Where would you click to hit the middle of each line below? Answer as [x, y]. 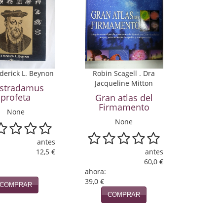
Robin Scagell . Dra [124, 73]
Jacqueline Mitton [124, 83]
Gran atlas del [124, 97]
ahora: [95, 171]
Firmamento [124, 107]
